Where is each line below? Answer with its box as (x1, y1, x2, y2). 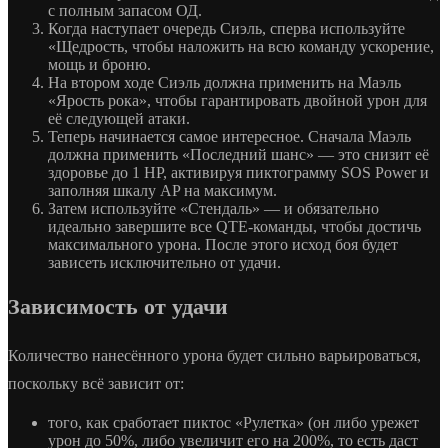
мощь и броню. (48, 55, 151, 73)
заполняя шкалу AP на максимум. (48, 181, 277, 199)
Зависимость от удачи (8, 293, 228, 319)
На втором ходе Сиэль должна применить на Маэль (48, 73, 401, 91)
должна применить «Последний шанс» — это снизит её (48, 145, 429, 163)
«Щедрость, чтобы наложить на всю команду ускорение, (48, 37, 434, 55)
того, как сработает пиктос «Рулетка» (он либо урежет (48, 413, 419, 431)
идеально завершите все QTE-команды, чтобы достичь (48, 217, 421, 235)
